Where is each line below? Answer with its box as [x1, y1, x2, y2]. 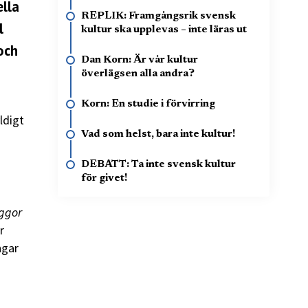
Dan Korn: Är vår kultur [81, 55, 198, 65]
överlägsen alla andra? [81, 69, 195, 79]
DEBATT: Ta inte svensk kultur [81, 159, 236, 170]
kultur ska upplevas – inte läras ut [81, 25, 247, 35]
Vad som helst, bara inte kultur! [81, 129, 235, 140]
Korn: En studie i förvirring [81, 99, 215, 109]
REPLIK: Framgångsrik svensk [81, 11, 236, 21]
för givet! [81, 173, 127, 184]
